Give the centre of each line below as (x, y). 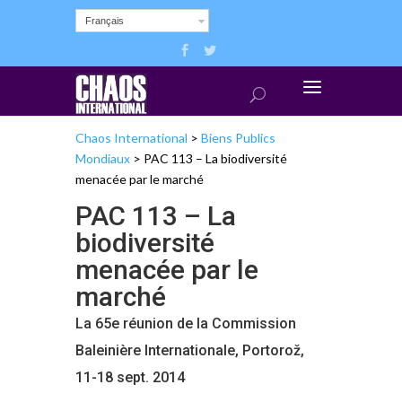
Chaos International (131, 137)
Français (105, 21)
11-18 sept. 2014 (130, 377)
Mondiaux (103, 158)
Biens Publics (238, 137)
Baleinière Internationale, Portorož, (190, 350)
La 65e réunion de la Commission (186, 323)
